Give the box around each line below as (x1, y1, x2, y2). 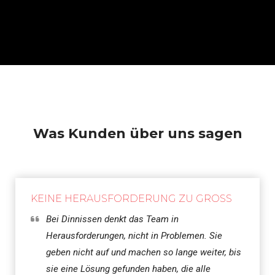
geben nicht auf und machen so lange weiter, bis (46, 247, 241, 258)
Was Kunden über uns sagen (33, 125, 242, 142)
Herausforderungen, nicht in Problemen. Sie (46, 230, 222, 241)
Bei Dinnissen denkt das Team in (46, 214, 179, 225)
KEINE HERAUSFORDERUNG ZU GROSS (31, 192, 226, 204)
